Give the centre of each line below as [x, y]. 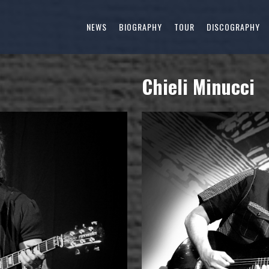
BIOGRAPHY [141, 27]
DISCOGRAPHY [233, 27]
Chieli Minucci [198, 86]
